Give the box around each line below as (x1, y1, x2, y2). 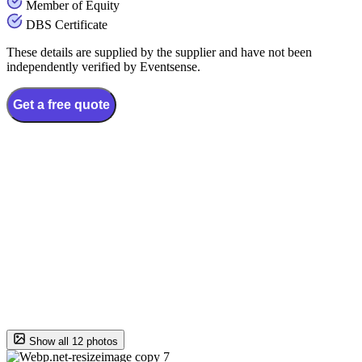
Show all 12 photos (26, 335, 118, 348)
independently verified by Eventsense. (6, 60, 200, 74)
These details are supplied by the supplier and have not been (6, 45, 312, 60)
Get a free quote (13, 98, 110, 112)
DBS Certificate (26, 18, 107, 32)
